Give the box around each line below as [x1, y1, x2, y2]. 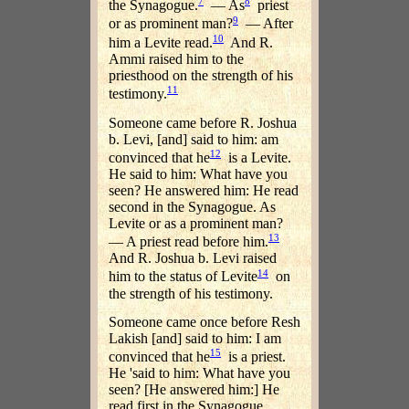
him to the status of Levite [109, 268, 257, 285]
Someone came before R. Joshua [109, 114, 297, 131]
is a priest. [221, 349, 286, 365]
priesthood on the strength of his [109, 68, 293, 84]
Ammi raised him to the [109, 51, 244, 68]
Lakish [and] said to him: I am [109, 330, 281, 347]
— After [238, 16, 293, 32]
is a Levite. [221, 150, 291, 166]
